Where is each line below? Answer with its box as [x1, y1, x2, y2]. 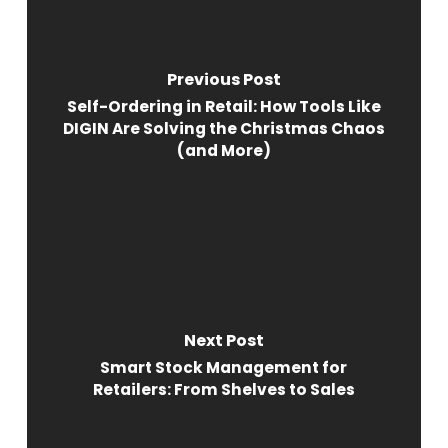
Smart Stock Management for [100, 356, 348, 378]
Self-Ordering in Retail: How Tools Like [66, 95, 381, 117]
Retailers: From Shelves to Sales [92, 378, 355, 400]
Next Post [183, 328, 264, 352]
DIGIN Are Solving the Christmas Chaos [62, 117, 385, 139]
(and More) [176, 139, 271, 161]
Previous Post [166, 67, 281, 91]
